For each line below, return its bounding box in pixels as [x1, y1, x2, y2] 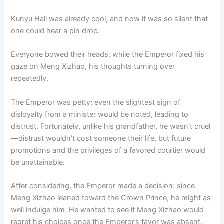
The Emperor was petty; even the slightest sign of [11, 97, 181, 107]
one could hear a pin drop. [11, 26, 100, 35]
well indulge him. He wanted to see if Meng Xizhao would [11, 205, 204, 214]
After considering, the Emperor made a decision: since [11, 181, 195, 190]
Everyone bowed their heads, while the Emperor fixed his [11, 50, 205, 59]
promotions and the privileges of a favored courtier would [11, 145, 206, 155]
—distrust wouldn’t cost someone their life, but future [11, 133, 191, 143]
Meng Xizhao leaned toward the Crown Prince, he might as [11, 193, 211, 202]
